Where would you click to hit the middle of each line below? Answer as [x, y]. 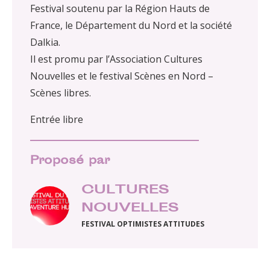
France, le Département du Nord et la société [131, 26]
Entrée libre [57, 120]
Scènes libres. [61, 93]
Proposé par [70, 162]
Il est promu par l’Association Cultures [116, 59]
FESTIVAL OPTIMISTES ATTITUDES [143, 224]
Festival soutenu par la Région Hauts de [120, 9]
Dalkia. [45, 42]
